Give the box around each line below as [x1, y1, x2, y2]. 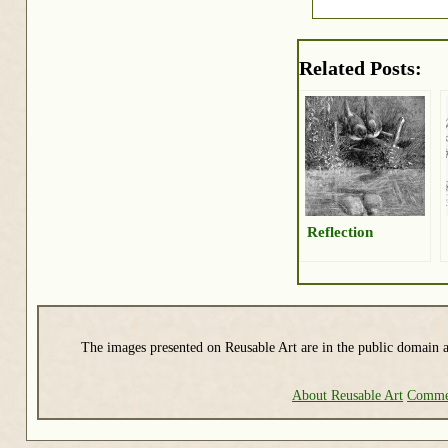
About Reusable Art [292, 386, 404, 403]
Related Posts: [299, 57, 422, 80]
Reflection [307, 223, 373, 241]
